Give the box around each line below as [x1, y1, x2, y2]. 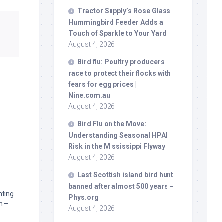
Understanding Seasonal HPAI [68, 131, 167, 139]
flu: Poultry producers [91, 57, 165, 66]
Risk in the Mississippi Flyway [68, 142, 165, 150]
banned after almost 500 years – [68, 182, 174, 190]
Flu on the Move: [91, 119, 146, 128]
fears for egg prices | [68, 80, 137, 88]
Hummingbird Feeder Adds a [68, 18, 163, 26]
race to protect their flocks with [68, 69, 171, 77]
